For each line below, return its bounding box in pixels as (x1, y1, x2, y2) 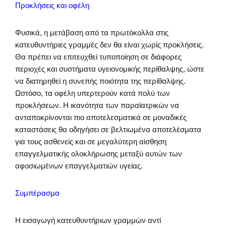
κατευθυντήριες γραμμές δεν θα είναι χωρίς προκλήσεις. (15, 40, 204, 49)
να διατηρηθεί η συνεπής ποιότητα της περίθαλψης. (15, 77, 186, 86)
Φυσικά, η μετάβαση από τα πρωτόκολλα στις (15, 28, 168, 37)
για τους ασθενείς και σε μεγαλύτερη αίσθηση (15, 137, 166, 146)
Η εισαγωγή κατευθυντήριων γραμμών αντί (15, 216, 161, 225)
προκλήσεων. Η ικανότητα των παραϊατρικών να (15, 101, 179, 110)
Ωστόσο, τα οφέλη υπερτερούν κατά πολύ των (15, 89, 170, 98)
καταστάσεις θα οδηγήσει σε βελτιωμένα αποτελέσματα (15, 125, 201, 134)
